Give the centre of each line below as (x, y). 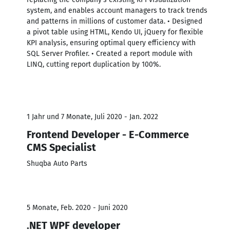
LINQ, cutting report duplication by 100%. (94, 64)
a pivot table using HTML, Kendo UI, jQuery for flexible (115, 32)
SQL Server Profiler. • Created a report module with (110, 53)
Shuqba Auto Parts (57, 163)
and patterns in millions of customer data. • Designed (114, 21)
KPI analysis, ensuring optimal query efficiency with (111, 43)
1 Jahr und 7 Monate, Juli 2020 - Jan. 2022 (92, 117)
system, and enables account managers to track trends (117, 10)
